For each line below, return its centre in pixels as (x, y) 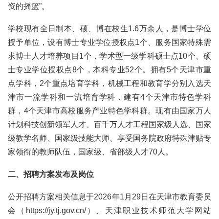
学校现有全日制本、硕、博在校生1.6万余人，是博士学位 (109, 29)
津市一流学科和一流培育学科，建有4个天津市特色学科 (109, 97)
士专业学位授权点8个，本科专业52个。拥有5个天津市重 (109, 70)
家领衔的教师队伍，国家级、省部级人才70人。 (90, 152)
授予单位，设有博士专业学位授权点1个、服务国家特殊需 (109, 42)
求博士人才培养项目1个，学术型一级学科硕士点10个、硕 (109, 56)
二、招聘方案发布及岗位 (51, 174)
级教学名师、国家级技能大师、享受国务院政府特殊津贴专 (109, 138)
